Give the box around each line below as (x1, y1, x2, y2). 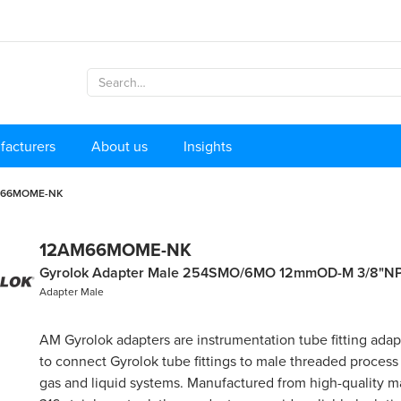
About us (91, 135, 148, 156)
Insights (183, 135, 232, 156)
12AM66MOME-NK (39, 235, 192, 262)
